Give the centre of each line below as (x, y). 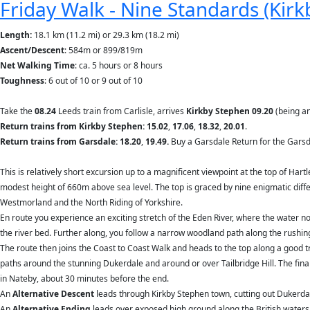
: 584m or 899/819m (103, 50)
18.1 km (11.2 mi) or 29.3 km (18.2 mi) (107, 35)
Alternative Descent (53, 294)
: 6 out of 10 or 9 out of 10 (93, 81)
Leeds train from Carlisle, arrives (122, 111)
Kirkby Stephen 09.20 (230, 111)
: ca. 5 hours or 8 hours (119, 65)
